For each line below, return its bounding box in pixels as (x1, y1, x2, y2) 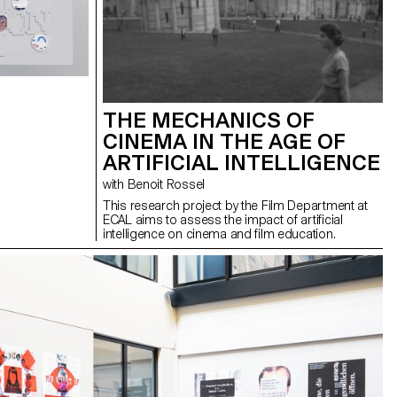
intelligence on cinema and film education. (103, 227, 336, 242)
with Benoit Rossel (127, 177, 205, 192)
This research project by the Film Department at (103, 198, 368, 214)
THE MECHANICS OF (103, 107, 315, 134)
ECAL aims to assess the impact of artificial (103, 213, 343, 228)
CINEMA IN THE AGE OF (103, 128, 346, 155)
